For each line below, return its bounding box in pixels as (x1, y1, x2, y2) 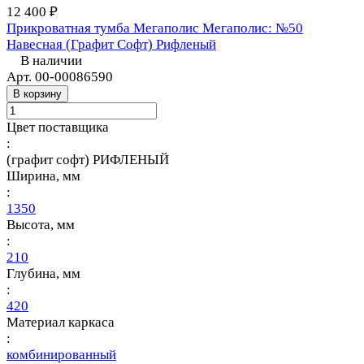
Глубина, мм (6, 265, 80, 281)
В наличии (20, 52, 82, 68)
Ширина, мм (6, 167, 80, 184)
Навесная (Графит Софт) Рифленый (6, 36, 216, 52)
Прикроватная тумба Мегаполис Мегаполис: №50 (6, 19, 303, 36)
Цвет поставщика (6, 119, 109, 135)
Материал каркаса (6, 314, 115, 330)
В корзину (13, 87, 62, 100)
